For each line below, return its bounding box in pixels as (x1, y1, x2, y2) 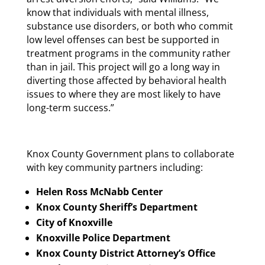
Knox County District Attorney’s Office (35, 246, 215, 260)
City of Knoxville (35, 215, 112, 229)
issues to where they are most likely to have (26, 87, 221, 101)
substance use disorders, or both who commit (26, 19, 233, 33)
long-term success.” (26, 101, 114, 114)
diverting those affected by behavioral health (26, 73, 227, 87)
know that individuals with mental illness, (26, 5, 209, 19)
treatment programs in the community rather (26, 46, 231, 60)
